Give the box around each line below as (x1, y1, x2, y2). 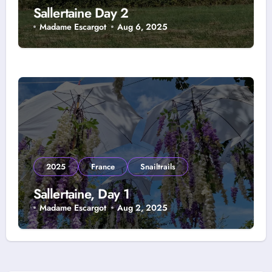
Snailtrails (140, 160, 175, 172)
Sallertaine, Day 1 (33, 183, 130, 203)
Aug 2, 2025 (117, 201, 168, 214)
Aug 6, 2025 (117, 20, 168, 33)
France (90, 160, 115, 172)
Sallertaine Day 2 (33, 2, 129, 22)
